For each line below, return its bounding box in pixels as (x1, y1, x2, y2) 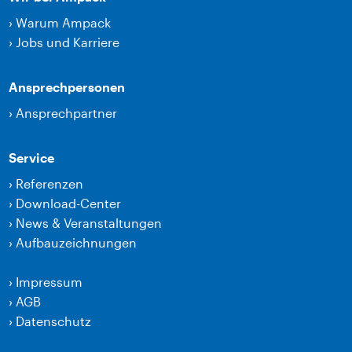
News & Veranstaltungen (16, 215, 163, 231)
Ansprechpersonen (9, 79, 126, 95)
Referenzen (16, 176, 84, 192)
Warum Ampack (16, 15, 112, 31)
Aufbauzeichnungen (16, 235, 137, 251)
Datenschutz (16, 313, 92, 329)
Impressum (16, 274, 83, 290)
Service (9, 150, 55, 166)
